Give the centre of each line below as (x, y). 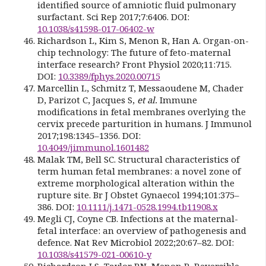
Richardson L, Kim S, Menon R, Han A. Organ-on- (143, 40)
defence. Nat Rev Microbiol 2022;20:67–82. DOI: (135, 242)
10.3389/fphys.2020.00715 (109, 76)
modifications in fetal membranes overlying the (141, 111)
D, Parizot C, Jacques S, (87, 99)
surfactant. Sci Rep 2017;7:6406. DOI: (113, 16)
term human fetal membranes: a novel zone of (139, 171)
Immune (177, 99)
